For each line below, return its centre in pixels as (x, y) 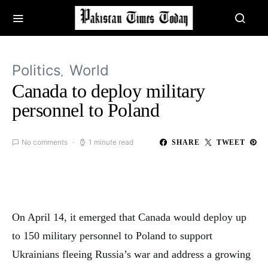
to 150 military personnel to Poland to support (112, 236)
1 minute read (111, 142)
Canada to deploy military (109, 91)
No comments (45, 142)
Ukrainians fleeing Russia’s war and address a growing (131, 254)
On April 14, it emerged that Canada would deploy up (129, 217)
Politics (36, 70)
